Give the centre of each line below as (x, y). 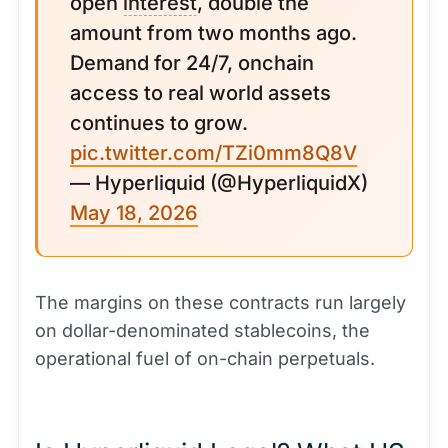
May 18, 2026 (134, 213)
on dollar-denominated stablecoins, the (202, 330)
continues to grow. (159, 123)
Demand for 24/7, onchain (192, 63)
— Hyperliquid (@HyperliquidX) (219, 183)
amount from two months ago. (213, 33)
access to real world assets (200, 93)
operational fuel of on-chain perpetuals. (205, 358)
